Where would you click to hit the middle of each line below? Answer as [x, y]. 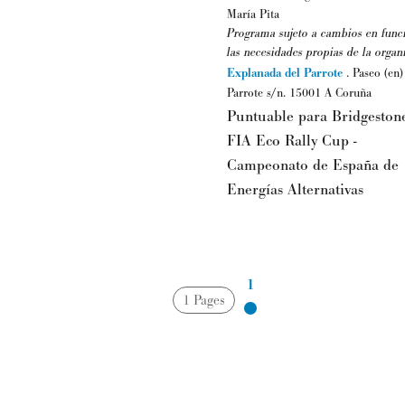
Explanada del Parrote [287, 73]
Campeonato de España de [313, 165]
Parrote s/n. [258, 93]
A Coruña [348, 93]
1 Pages [204, 300]
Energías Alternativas [295, 190]
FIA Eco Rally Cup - [292, 141]
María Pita [253, 14]
